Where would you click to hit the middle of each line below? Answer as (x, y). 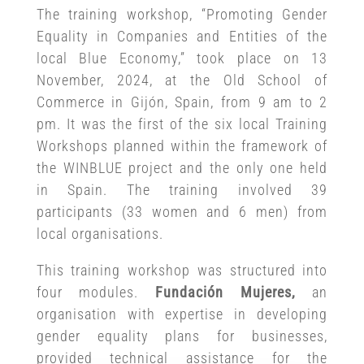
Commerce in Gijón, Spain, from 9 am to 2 (182, 102)
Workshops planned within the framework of (182, 145)
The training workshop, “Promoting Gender (182, 14)
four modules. (95, 292)
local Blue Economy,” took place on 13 (182, 58)
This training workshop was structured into (182, 270)
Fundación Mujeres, (225, 292)
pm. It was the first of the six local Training (182, 123)
